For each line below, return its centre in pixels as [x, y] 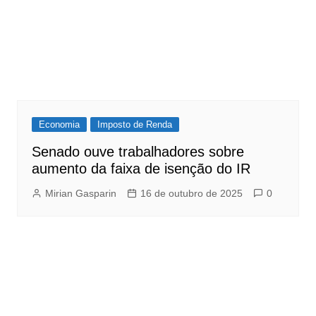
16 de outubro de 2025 [191, 194]
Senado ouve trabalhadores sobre [138, 152]
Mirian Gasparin [80, 194]
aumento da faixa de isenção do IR [141, 169]
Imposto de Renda [134, 125]
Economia [59, 125]
